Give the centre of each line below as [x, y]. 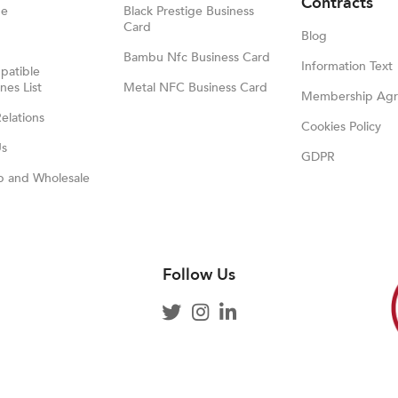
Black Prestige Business [188, 11]
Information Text [347, 66]
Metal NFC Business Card [195, 88]
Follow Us [199, 275]
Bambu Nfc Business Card [196, 57]
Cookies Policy [342, 127]
